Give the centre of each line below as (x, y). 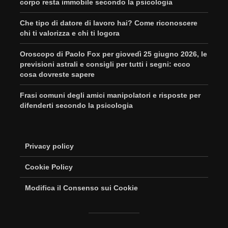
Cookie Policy (49, 167)
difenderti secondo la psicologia (76, 105)
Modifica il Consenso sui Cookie (81, 188)
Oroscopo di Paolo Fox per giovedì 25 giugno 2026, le (113, 54)
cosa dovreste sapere (57, 74)
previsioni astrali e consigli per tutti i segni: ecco (105, 64)
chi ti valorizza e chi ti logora (70, 33)
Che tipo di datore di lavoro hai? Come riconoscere (109, 23)
